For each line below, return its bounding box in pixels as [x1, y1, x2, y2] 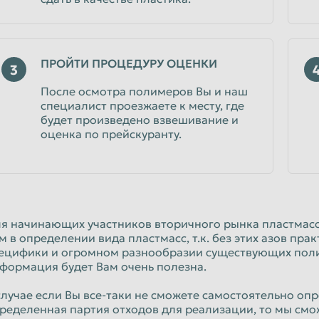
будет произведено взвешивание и [41, 113, 239, 127]
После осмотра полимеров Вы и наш [41, 84, 248, 98]
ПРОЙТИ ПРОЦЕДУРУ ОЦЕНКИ [41, 56, 217, 70]
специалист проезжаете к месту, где [41, 98, 244, 113]
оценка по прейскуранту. [41, 127, 182, 141]
